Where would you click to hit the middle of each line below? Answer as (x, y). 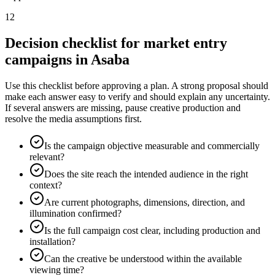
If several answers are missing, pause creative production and (123, 107)
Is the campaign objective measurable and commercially (152, 145)
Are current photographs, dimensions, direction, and (145, 202)
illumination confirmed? (76, 213)
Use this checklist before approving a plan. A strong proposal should (137, 85)
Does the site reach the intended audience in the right (146, 174)
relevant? (47, 157)
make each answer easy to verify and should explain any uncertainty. (137, 96)
